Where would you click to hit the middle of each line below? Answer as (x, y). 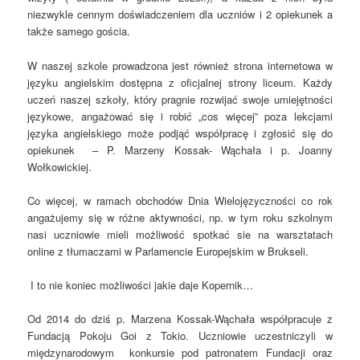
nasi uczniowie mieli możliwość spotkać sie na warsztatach (180, 234)
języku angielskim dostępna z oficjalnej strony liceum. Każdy (180, 82)
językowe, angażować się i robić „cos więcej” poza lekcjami (180, 116)
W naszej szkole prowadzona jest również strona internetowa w (180, 65)
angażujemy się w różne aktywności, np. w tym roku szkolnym (180, 217)
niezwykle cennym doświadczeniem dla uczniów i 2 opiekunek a (180, 14)
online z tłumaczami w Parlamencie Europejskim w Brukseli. (168, 251)
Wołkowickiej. (60, 166)
